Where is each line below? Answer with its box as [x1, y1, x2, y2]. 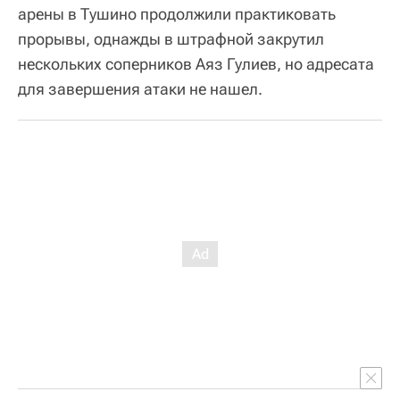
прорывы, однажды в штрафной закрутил [18, 29, 324, 49]
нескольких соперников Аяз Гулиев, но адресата [18, 54, 374, 74]
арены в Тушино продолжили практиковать [18, 4, 336, 24]
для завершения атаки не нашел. [18, 79, 262, 99]
